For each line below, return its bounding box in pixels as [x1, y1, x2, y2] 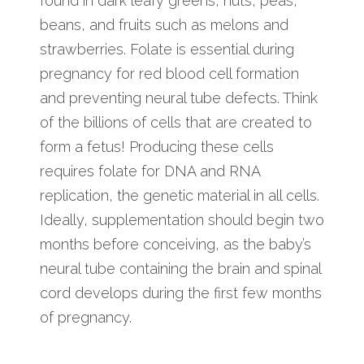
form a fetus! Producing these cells [40, 137, 274, 155]
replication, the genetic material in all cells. [40, 186, 319, 204]
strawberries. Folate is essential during [40, 40, 294, 58]
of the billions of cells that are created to [40, 113, 312, 131]
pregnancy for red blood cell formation [40, 64, 299, 82]
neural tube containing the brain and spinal [40, 259, 321, 277]
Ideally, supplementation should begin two [40, 210, 324, 228]
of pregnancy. [40, 308, 132, 326]
